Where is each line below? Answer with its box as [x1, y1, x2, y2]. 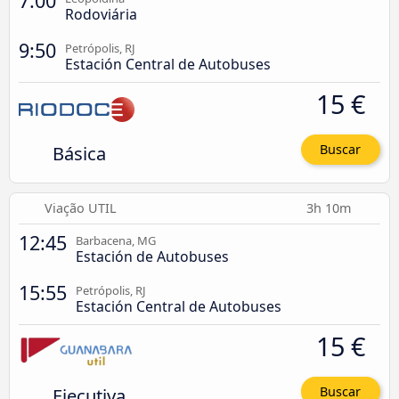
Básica [52, 141, 106, 167]
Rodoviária [65, 4, 137, 25]
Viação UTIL [45, 199, 118, 216]
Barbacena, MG [76, 232, 156, 248]
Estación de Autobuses [76, 246, 229, 266]
